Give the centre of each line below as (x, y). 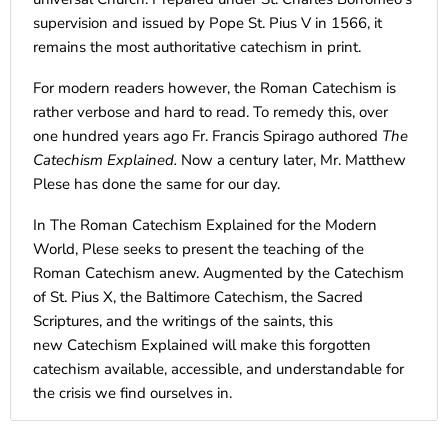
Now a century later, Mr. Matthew (293, 159)
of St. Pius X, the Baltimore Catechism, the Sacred (198, 296)
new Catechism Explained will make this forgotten (202, 344)
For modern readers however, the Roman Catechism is (214, 87)
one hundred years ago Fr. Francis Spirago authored (207, 135)
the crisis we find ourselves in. (132, 392)
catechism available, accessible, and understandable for (218, 368)
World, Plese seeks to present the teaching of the (198, 248)
